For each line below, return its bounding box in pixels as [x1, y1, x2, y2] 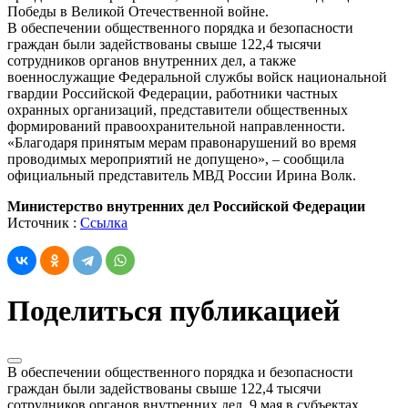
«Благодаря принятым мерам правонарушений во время [7, 134, 356, 150]
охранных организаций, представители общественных [7, 101, 348, 117]
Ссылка [80, 214, 127, 230]
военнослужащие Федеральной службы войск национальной [7, 68, 387, 85]
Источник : [7, 214, 80, 230]
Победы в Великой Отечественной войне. [7, 3, 269, 19]
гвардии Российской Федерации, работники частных [7, 85, 338, 101]
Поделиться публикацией [7, 294, 340, 328]
